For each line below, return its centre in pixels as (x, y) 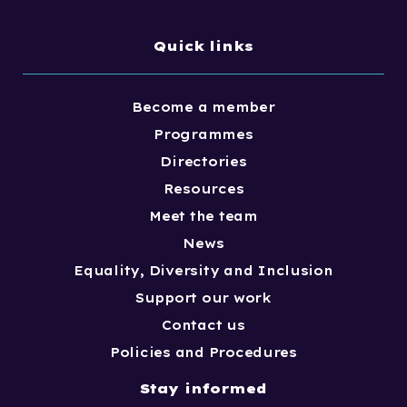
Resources (203, 189)
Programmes (203, 134)
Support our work (203, 298)
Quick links (203, 45)
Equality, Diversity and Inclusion (203, 270)
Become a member (203, 107)
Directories (203, 161)
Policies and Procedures (203, 352)
